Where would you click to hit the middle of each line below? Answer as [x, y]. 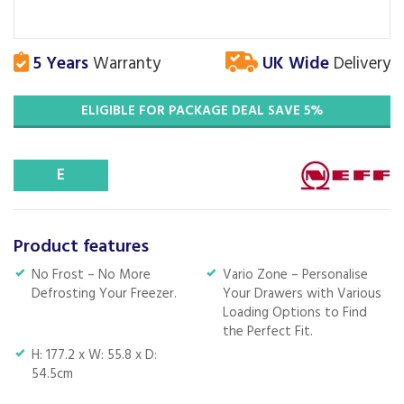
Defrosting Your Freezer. [104, 294]
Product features [81, 247]
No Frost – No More [91, 275]
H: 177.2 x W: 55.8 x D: [94, 355]
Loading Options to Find [294, 313]
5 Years [59, 64]
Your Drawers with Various [302, 294]
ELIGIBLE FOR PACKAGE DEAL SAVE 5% [202, 111]
